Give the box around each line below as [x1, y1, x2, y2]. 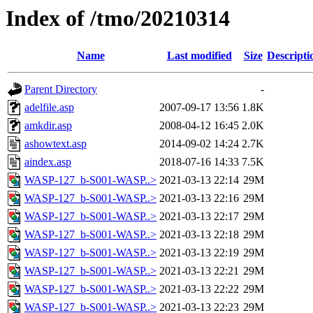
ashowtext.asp [24, 138, 87, 150]
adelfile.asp [24, 101, 74, 114]
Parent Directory [24, 83, 97, 96]
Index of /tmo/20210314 [6, 6, 230, 31]
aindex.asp [24, 156, 71, 168]
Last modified [166, 50, 232, 62]
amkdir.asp [24, 119, 72, 132]
